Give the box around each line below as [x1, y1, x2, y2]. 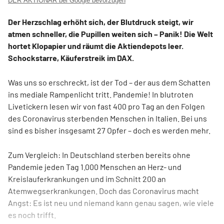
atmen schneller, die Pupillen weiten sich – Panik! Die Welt [8, 29, 213, 38]
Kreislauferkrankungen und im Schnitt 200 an [8, 174, 166, 183]
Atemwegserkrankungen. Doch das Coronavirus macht [8, 186, 199, 195]
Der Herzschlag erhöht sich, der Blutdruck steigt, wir [8, 17, 193, 26]
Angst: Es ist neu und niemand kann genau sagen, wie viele [8, 198, 214, 207]
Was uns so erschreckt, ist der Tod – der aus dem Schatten [8, 77, 210, 87]
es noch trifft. [8, 210, 56, 219]
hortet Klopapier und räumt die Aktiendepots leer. [8, 41, 183, 50]
